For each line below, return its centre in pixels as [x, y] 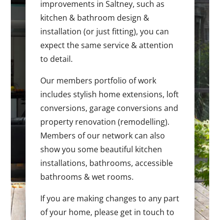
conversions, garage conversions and [110, 108]
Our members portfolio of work [98, 81]
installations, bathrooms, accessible [107, 163]
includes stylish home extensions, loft [110, 95]
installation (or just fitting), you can [105, 32]
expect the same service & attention [107, 45]
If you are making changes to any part [110, 199]
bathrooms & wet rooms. [87, 177]
